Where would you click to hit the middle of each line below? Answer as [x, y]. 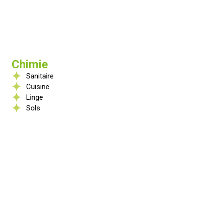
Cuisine [38, 87]
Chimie [30, 65]
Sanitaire [40, 76]
